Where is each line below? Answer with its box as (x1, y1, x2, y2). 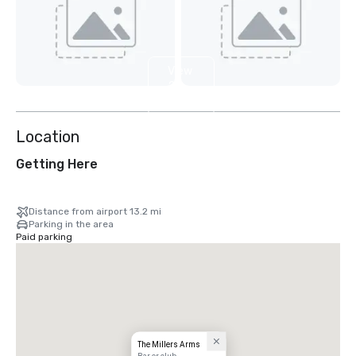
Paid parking (16, 231, 72, 243)
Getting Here (16, 157, 98, 172)
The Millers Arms (137, 339, 201, 349)
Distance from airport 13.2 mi (29, 206, 161, 218)
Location (16, 127, 79, 147)
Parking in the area (29, 219, 114, 230)
